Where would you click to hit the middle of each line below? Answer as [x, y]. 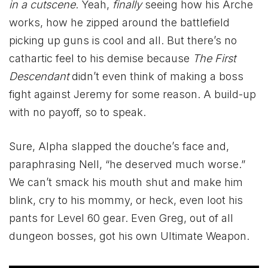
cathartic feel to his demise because [101, 58]
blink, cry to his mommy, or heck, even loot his [126, 200]
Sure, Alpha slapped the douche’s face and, [119, 147]
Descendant [39, 76]
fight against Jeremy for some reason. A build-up [133, 94]
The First [214, 58]
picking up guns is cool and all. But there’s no [123, 40]
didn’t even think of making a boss [156, 76]
